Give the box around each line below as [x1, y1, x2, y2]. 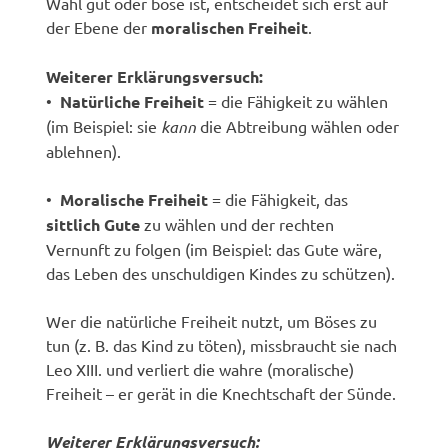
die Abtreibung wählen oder [196, 115, 400, 136]
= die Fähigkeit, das [208, 188, 349, 209]
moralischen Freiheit [151, 16, 309, 38]
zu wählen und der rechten [140, 213, 335, 234]
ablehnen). [46, 140, 122, 161]
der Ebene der [46, 16, 152, 37]
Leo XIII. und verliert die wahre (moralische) [46, 358, 355, 379]
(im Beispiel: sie [46, 115, 162, 136]
